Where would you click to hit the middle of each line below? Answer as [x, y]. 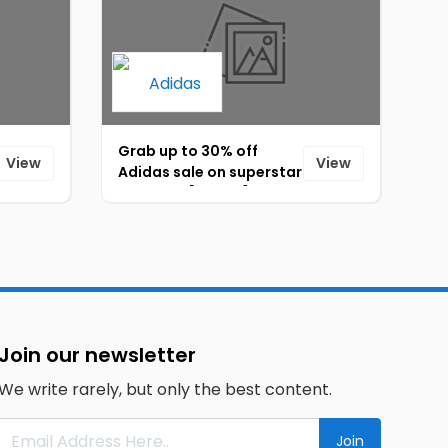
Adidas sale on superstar [210, 172]
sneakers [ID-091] [183, 193]
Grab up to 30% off [188, 151]
